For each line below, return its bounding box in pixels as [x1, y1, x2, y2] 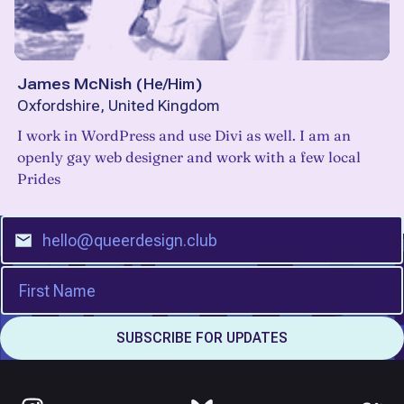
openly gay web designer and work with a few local [17, 148, 361, 167]
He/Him [143, 75, 195, 94]
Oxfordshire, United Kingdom [17, 97, 219, 115]
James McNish [17, 75, 132, 94]
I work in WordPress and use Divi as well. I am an [17, 126, 351, 145]
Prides [17, 170, 60, 188]
